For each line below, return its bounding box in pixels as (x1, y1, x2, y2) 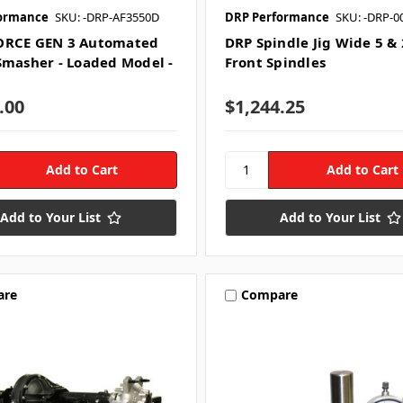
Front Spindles (224, 53, 327, 72)
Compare (240, 286, 298, 304)
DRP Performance (224, 9, 329, 26)
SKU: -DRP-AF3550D (54, 9, 159, 26)
